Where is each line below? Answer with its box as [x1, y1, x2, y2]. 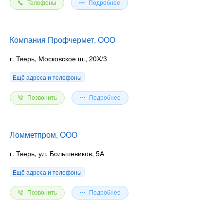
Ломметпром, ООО [10, 128, 77, 140]
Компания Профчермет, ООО [10, 34, 115, 45]
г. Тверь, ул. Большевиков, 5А [10, 148, 104, 158]
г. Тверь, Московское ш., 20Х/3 [10, 53, 107, 63]
